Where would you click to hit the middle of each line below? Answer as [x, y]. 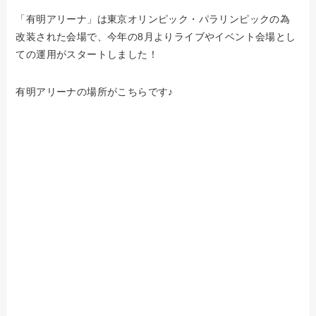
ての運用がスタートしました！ [87, 55]
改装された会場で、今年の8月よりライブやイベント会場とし [156, 37]
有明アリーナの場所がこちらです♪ [95, 92]
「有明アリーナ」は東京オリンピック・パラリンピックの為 [153, 19]
